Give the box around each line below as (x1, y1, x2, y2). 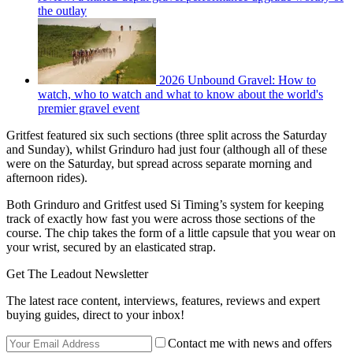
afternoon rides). (6, 170, 87, 184)
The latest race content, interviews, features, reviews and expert (6, 293, 320, 307)
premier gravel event (38, 101, 139, 115)
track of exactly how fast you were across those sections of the (6, 211, 315, 225)
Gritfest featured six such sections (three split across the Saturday (6, 128, 327, 142)
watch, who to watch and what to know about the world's (38, 87, 323, 101)
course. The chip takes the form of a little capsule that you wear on (6, 225, 336, 240)
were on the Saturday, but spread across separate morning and (6, 156, 312, 170)
